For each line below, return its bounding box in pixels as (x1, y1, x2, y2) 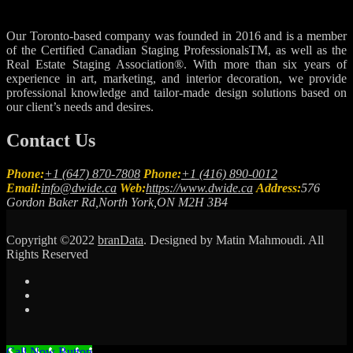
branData (98, 232, 143, 247)
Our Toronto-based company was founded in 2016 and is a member (6, 29, 347, 43)
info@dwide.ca (41, 180, 117, 195)
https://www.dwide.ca (146, 180, 253, 195)
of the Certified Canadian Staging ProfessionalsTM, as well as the (6, 43, 347, 58)
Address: (256, 180, 301, 195)
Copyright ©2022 (6, 232, 98, 247)
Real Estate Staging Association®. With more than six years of (6, 58, 347, 72)
